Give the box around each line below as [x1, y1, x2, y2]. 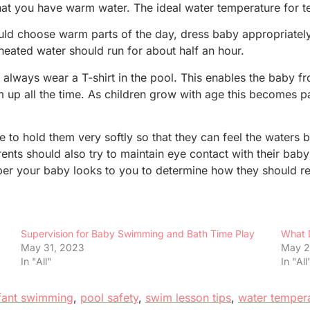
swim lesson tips [145, 291, 231, 305]
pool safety [80, 291, 138, 305]
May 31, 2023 [21, 241, 85, 254]
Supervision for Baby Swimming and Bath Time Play [21, 228, 255, 240]
